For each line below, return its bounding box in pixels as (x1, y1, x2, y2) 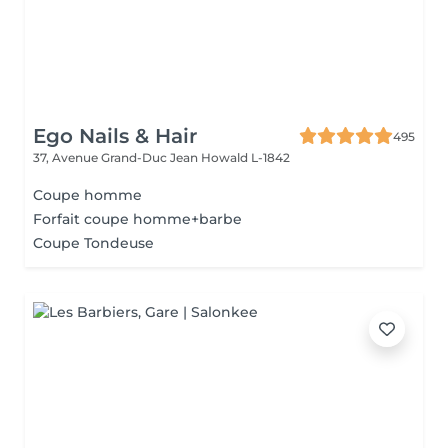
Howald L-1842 (201, 150, 290, 165)
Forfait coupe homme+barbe (33, 210, 242, 228)
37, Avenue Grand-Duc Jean (33, 150, 201, 165)
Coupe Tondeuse (33, 234, 154, 252)
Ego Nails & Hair (33, 124, 197, 148)
